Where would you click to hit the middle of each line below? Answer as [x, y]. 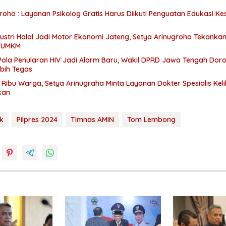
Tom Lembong [151, 119]
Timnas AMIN [92, 119]
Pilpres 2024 [37, 119]
